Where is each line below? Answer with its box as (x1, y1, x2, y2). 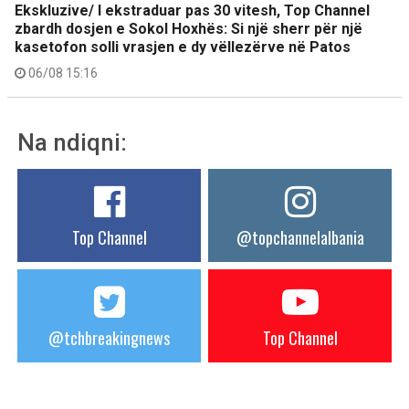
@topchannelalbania (236, 225, 364, 249)
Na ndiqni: (17, 129, 127, 156)
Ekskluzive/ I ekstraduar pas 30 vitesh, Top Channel (15, 2, 370, 19)
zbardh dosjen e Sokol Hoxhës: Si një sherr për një (15, 20, 362, 37)
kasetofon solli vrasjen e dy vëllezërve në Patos (15, 38, 351, 56)
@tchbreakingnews (48, 326, 170, 350)
